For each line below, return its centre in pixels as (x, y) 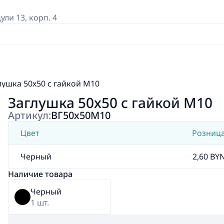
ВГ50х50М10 (81, 115)
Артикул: (29, 115)
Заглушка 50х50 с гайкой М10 (110, 102)
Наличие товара (40, 174)
